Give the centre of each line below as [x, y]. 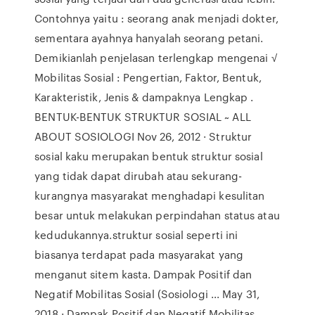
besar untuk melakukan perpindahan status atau [157, 215]
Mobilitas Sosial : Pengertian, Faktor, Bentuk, [148, 77]
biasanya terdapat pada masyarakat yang [139, 255]
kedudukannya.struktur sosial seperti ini [136, 235]
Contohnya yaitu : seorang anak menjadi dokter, [156, 18]
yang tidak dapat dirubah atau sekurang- [139, 176]
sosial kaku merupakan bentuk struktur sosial [149, 156]
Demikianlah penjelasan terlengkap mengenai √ [156, 58]
